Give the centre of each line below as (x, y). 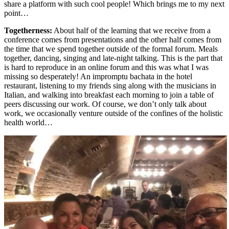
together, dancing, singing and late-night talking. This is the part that (113, 58)
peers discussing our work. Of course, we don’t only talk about (105, 104)
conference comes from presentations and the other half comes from (113, 39)
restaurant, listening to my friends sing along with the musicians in (110, 85)
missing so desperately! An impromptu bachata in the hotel (98, 76)
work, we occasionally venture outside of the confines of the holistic (113, 113)
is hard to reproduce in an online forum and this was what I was (106, 67)
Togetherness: (28, 30)
